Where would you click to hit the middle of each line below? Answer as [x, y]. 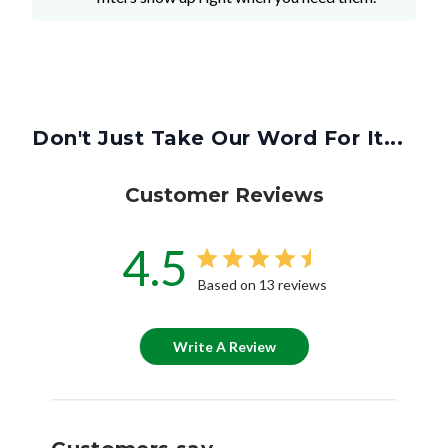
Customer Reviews [224, 195]
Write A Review [224, 347]
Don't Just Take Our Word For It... [217, 138]
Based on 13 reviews [262, 285]
